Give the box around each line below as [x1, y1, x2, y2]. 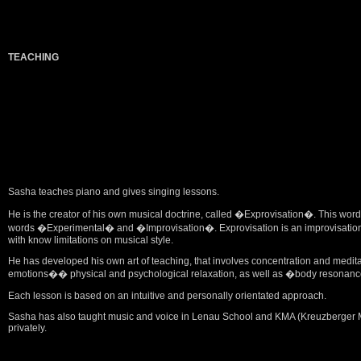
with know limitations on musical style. [8, 234, 173, 246]
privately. [8, 322, 47, 334]
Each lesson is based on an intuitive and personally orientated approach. [8, 290, 326, 301]
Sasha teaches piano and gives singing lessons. [8, 186, 219, 197]
